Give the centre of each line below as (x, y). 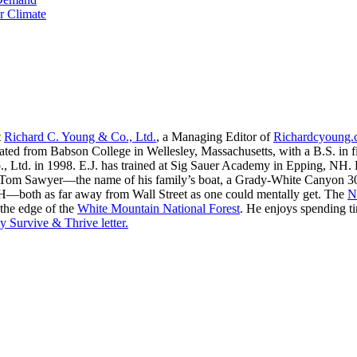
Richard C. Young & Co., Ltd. (80, 137)
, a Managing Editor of (215, 137)
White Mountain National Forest (159, 209)
